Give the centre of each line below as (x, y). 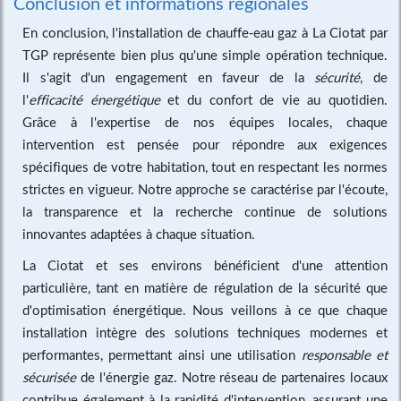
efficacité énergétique (94, 99)
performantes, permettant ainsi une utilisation (162, 354)
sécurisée (49, 376)
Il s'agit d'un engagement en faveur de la (169, 77)
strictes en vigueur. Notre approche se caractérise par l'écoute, (205, 188)
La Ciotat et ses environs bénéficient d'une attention (205, 264)
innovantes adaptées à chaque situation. (139, 233)
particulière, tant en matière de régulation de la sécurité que (205, 287)
